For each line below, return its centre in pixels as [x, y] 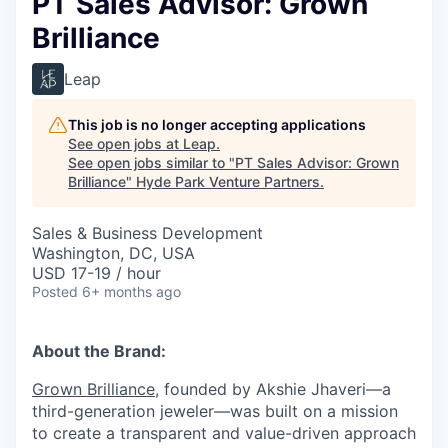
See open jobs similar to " [151, 162]
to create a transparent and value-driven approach [224, 433]
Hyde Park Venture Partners [228, 181]
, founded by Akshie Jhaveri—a [273, 389]
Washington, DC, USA [113, 253]
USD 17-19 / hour [96, 273]
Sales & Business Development [147, 233]
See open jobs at [125, 143]
